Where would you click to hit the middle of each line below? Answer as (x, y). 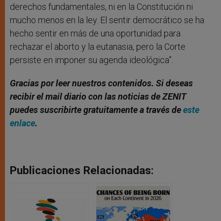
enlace (22, 123)
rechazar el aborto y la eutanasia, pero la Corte (98, 47)
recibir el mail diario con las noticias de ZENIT (98, 97)
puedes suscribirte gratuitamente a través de (96, 110)
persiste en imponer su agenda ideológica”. (92, 60)
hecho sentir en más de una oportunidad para (95, 34)
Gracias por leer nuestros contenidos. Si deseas (101, 83)
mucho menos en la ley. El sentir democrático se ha (107, 20)
